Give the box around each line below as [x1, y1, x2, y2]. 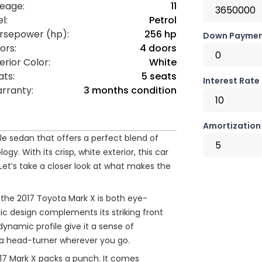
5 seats [141, 70, 177, 84]
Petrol [149, 13, 177, 27]
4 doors [139, 42, 177, 56]
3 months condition [83, 84, 177, 98]
